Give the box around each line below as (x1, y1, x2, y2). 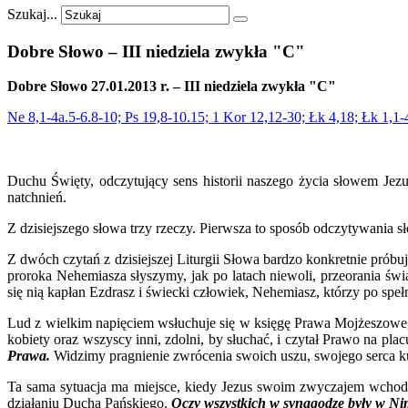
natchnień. (7, 189, 66, 206)
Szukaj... (7, 6, 57, 22)
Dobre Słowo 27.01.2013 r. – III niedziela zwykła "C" (7, 78, 336, 95)
